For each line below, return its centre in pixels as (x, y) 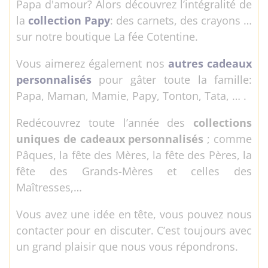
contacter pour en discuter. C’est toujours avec (134, 230)
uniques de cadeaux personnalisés (110, 138)
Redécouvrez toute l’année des (105, 122)
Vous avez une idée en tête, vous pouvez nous (134, 214)
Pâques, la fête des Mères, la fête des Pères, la (134, 155)
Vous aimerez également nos (92, 63)
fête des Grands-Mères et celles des (134, 171)
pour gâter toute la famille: (176, 79)
